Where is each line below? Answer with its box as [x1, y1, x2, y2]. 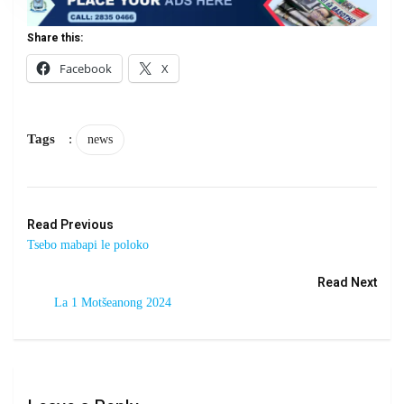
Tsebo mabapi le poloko [27, 238, 149, 252]
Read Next [317, 273, 377, 293]
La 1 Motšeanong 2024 [54, 296, 171, 310]
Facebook [60, 60, 112, 78]
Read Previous [27, 216, 114, 235]
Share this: [27, 30, 83, 47]
